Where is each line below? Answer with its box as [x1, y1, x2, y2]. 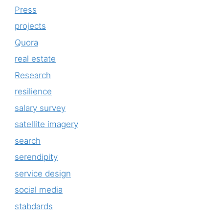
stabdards [15, 201, 53, 211]
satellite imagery [15, 119, 78, 130]
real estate [15, 54, 56, 64]
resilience [15, 87, 52, 97]
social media [15, 185, 63, 195]
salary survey [15, 103, 66, 113]
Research [15, 70, 51, 80]
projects [15, 21, 46, 31]
